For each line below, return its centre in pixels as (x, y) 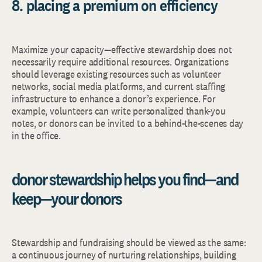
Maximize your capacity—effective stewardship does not (122, 49)
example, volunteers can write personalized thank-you (119, 111)
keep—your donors (67, 198)
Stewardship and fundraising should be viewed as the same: (129, 242)
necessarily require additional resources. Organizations (120, 62)
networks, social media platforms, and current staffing (119, 86)
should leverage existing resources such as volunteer (116, 74)
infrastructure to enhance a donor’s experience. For (114, 99)
